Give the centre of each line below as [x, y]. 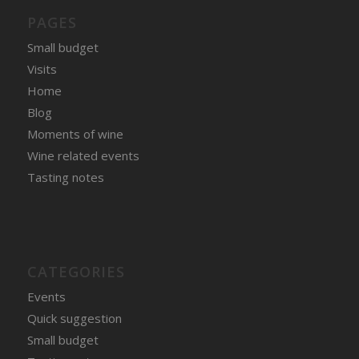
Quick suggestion [74, 318]
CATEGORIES [76, 271]
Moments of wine [75, 133]
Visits [42, 69]
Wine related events [83, 155]
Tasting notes [65, 177]
